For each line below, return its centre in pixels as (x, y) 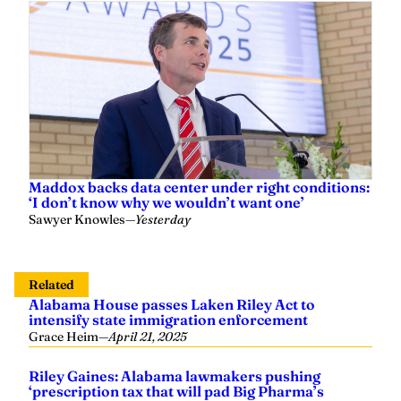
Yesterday (163, 219)
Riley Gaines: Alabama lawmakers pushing (175, 375)
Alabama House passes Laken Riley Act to (172, 304)
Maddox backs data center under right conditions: (199, 187)
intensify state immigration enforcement (168, 319)
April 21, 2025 (148, 336)
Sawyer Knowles (77, 219)
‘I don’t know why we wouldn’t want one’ (166, 202)
